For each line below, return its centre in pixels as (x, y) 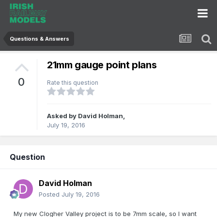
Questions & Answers (39, 39)
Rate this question (73, 83)
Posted (50, 194)
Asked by (62, 116)
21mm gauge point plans (102, 65)
